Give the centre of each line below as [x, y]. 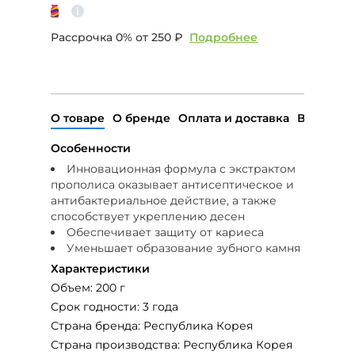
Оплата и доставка [234, 118]
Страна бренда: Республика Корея [152, 325]
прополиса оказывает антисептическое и [172, 184]
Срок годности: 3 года [115, 306]
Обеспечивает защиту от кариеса [165, 232]
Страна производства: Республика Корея [172, 344]
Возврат [321, 118]
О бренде [141, 118]
